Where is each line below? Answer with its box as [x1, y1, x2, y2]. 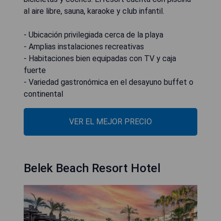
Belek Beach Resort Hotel [24, 161, 160, 175]
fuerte [24, 65, 46, 75]
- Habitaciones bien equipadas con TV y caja [24, 53, 176, 63]
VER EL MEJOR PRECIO [69, 116, 152, 126]
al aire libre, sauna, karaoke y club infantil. [24, 6, 164, 16]
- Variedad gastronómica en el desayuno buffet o [24, 77, 193, 87]
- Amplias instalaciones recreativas [24, 41, 144, 51]
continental [24, 89, 63, 99]
